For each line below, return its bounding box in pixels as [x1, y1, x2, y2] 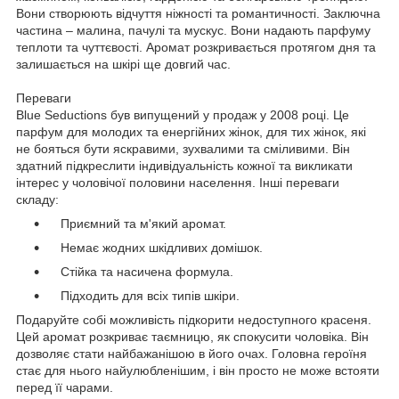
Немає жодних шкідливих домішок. [46, 240, 263, 255]
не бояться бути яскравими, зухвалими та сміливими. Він [16, 141, 350, 156]
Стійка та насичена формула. [46, 264, 233, 279]
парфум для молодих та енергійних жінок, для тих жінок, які [16, 124, 366, 139]
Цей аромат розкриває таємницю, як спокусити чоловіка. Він [16, 329, 369, 344]
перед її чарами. [16, 379, 113, 395]
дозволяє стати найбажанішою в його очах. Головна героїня [16, 346, 367, 361]
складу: [16, 191, 59, 207]
